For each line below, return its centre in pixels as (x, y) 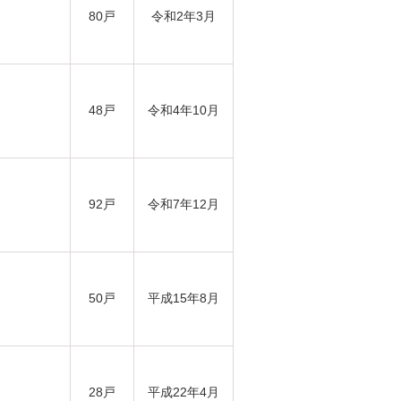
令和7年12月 (183, 204)
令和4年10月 (183, 110)
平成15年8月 (183, 298)
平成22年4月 (183, 392)
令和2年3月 (183, 16)
